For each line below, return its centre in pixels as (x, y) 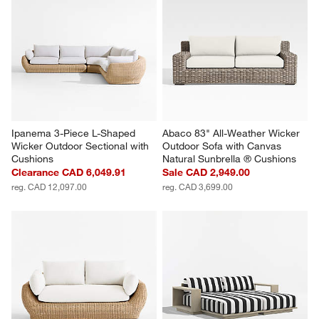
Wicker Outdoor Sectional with (82, 146)
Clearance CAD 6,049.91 (69, 173)
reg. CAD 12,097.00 (49, 187)
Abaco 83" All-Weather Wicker (232, 134)
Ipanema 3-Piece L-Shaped (75, 134)
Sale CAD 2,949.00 (206, 173)
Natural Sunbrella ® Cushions (229, 159)
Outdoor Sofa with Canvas (223, 146)
